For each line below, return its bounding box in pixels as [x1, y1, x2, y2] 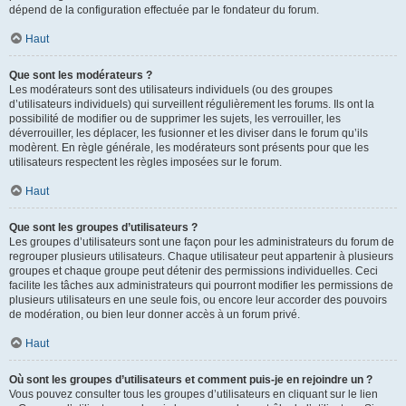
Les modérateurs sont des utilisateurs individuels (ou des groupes [9, 83, 333, 96]
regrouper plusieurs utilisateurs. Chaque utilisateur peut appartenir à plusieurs [9, 250, 393, 263]
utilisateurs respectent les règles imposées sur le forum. [9, 156, 282, 169]
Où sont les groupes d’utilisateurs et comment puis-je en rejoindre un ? [9, 373, 372, 386]
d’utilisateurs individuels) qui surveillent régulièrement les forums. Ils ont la [9, 98, 374, 111]
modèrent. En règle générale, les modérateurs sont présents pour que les [9, 141, 369, 154]
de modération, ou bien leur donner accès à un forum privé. [9, 308, 300, 321]
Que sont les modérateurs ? [9, 69, 152, 82]
